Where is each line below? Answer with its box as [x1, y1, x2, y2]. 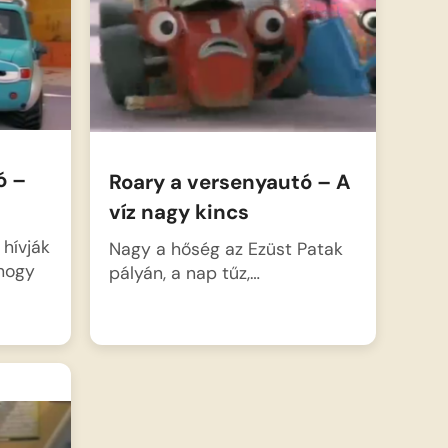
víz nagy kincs [108, 199, 249, 226]
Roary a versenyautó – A [108, 169, 351, 196]
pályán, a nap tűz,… [108, 261, 260, 285]
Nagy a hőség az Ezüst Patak [108, 237, 343, 261]
